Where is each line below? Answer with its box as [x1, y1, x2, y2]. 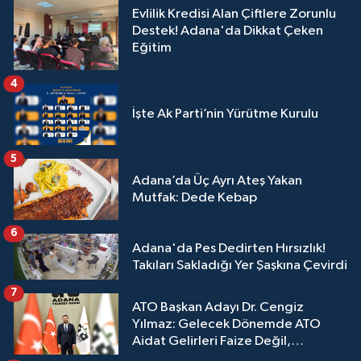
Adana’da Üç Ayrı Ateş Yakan [132, 174, 302, 189]
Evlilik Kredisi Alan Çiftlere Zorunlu [132, 6, 336, 21]
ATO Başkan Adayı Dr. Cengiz [132, 300, 304, 314]
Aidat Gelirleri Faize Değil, [132, 334, 291, 348]
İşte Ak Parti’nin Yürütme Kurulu [132, 107, 318, 122]
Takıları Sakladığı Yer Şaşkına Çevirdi [132, 258, 347, 272]
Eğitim [132, 40, 172, 55]
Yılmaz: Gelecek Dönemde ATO [132, 317, 321, 331]
